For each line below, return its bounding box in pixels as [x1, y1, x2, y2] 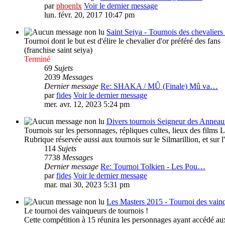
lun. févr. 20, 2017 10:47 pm [44, 11, 135, 20]
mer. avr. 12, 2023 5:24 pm [44, 100, 130, 109]
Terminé [24, 55, 50, 64]
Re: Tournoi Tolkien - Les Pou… [100, 162, 205, 171]
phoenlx [56, 2, 82, 11]
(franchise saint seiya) [24, 46, 92, 55]
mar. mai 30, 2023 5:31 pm [44, 180, 130, 189]
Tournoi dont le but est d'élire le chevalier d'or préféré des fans [24, 37, 220, 46]
